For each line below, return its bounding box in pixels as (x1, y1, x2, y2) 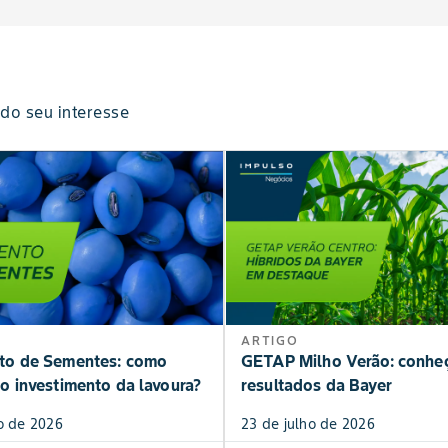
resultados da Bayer (241, 375, 392, 396)
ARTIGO (241, 333, 299, 349)
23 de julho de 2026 (241, 415, 375, 434)
